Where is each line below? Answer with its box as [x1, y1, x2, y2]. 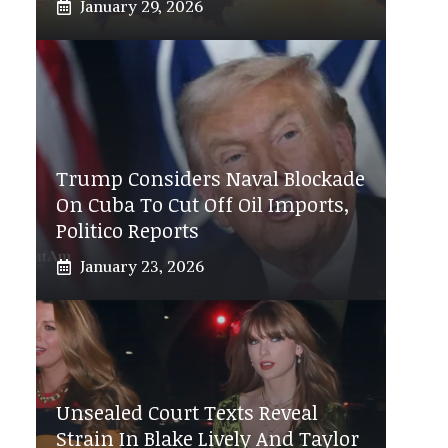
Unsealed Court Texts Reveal [56, 398, 318, 427]
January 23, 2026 [80, 256, 204, 277]
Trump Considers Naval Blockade [56, 164, 365, 193]
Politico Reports [56, 216, 199, 245]
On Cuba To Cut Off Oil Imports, [56, 190, 350, 219]
